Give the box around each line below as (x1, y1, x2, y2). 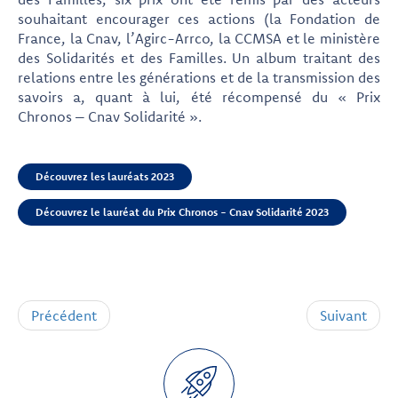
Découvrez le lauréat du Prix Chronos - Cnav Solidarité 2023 (36, 205, 329, 219)
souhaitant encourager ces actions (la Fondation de (18, 10, 380, 28)
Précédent (31, 306, 97, 324)
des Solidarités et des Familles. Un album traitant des (18, 49, 380, 67)
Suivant (320, 306, 367, 324)
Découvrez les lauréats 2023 (36, 170, 174, 183)
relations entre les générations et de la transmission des (18, 68, 380, 86)
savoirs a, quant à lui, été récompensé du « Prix (18, 88, 380, 106)
